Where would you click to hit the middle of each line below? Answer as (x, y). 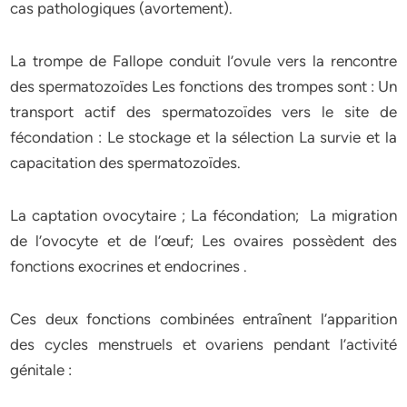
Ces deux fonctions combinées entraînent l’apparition (203, 319)
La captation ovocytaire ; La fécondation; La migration (203, 215)
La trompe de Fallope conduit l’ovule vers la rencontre (203, 61)
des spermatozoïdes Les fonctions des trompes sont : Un (203, 86)
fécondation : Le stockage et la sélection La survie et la (203, 137)
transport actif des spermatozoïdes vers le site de (203, 112)
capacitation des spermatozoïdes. (126, 163)
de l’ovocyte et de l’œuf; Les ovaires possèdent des (203, 241)
